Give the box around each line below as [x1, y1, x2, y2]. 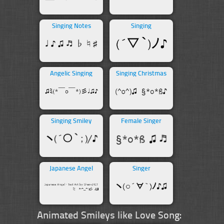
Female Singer [121, 115, 161, 125]
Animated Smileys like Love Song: [37, 207, 181, 221]
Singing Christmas [116, 68, 166, 77]
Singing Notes [51, 20, 91, 30]
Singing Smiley [51, 115, 91, 125]
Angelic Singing [50, 68, 92, 77]
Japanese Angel [49, 163, 93, 172]
